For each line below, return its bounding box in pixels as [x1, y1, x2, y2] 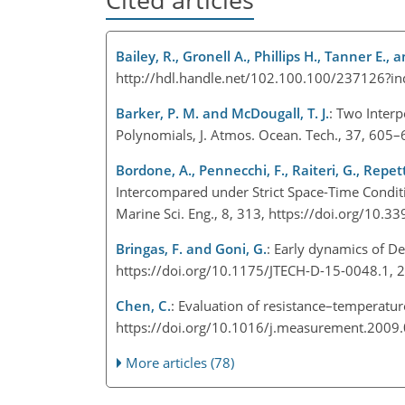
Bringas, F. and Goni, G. [116, 239, 267, 258]
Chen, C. [116, 296, 171, 315]
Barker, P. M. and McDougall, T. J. [116, 103, 329, 122]
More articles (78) [126, 353, 235, 372]
